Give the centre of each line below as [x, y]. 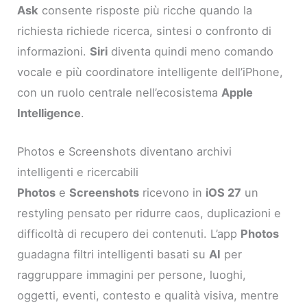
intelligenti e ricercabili [78, 172]
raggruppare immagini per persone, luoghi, [132, 275]
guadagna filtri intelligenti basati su [113, 255]
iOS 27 [224, 193]
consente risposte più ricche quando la [146, 10]
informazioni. [54, 51]
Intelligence [49, 113]
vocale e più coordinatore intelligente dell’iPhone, [150, 72]
